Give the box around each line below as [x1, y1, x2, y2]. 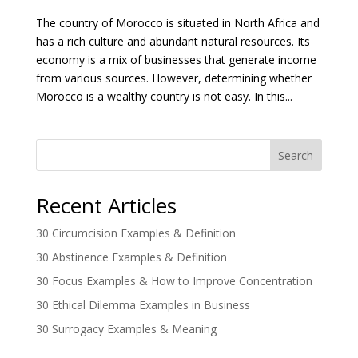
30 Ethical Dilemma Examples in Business [35, 296, 250, 312]
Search [278, 147, 314, 163]
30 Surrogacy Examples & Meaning [35, 320, 217, 336]
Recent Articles [35, 190, 177, 220]
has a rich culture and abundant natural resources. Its [35, 33, 310, 49]
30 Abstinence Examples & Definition [35, 249, 227, 265]
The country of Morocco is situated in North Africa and [35, 14, 320, 30]
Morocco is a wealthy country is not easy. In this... [35, 88, 292, 104]
